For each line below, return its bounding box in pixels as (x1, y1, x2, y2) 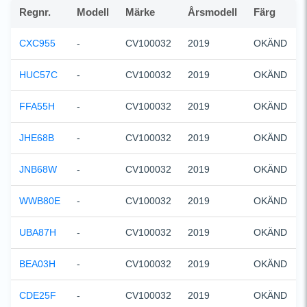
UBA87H (19, 226, 56, 238)
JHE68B (19, 132, 54, 143)
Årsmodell (188, 5, 237, 18)
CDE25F (19, 289, 56, 301)
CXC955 (19, 37, 56, 49)
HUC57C (19, 69, 58, 80)
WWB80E (19, 195, 60, 206)
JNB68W (19, 163, 57, 175)
